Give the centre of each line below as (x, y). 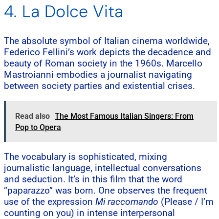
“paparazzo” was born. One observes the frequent (106, 190)
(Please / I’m (186, 201)
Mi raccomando (127, 201)
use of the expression (50, 201)
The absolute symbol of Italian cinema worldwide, (107, 41)
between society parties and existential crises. (99, 86)
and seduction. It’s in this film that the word (93, 179)
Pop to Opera (38, 127)
